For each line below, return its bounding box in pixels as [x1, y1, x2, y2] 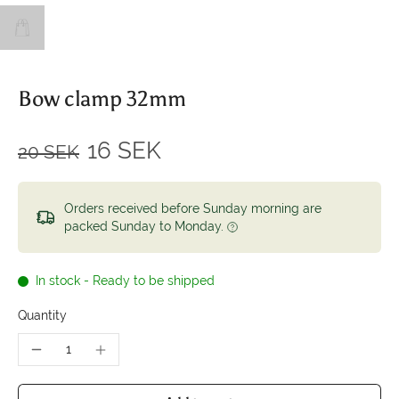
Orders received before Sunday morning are [64, 201, 322, 216]
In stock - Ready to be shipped [36, 273, 215, 288]
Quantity [18, 308, 67, 322]
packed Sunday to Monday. [64, 219, 227, 233]
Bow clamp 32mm [18, 85, 186, 111]
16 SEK [87, 137, 161, 164]
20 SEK [18, 142, 79, 163]
